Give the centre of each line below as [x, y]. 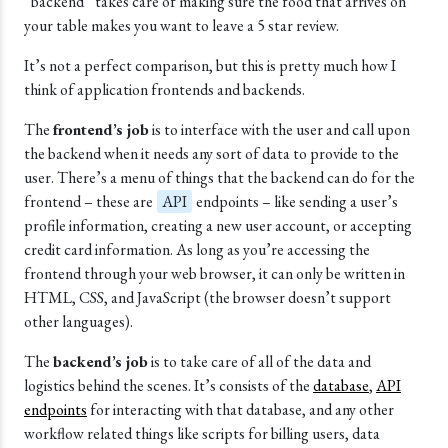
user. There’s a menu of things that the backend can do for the [219, 177]
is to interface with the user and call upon [279, 129]
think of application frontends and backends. [164, 89]
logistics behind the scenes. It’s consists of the [168, 385]
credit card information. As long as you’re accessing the [197, 249]
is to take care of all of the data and [259, 361]
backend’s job [100, 361]
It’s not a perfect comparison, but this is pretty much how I [210, 65]
